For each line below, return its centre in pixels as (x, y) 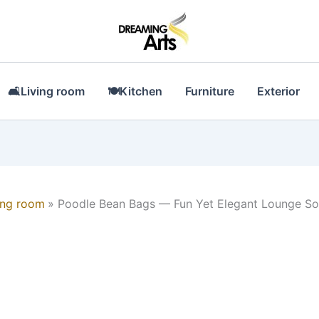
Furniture (210, 91)
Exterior (279, 91)
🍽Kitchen (135, 91)
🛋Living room (47, 91)
